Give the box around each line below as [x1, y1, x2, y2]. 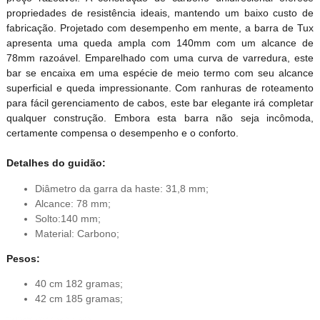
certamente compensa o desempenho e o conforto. [6, 127, 239, 139]
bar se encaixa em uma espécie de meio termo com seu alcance [6, 67, 314, 79]
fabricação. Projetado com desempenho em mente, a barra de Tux [6, 22, 314, 34]
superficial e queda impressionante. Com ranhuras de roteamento [6, 82, 314, 94]
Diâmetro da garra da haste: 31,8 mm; [34, 182, 209, 194]
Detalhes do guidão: [6, 157, 106, 169]
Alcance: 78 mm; [34, 197, 111, 209]
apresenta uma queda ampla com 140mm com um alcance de [6, 37, 314, 49]
